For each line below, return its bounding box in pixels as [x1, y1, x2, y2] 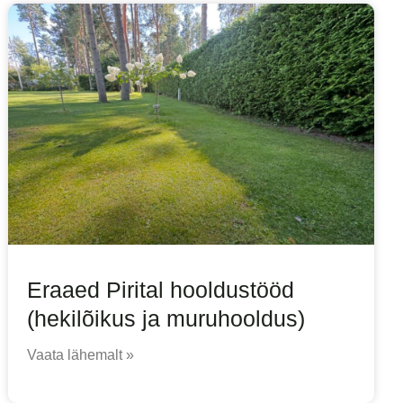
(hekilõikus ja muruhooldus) [27, 306, 306, 332]
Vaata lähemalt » [27, 347, 135, 363]
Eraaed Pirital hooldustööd [27, 277, 295, 303]
